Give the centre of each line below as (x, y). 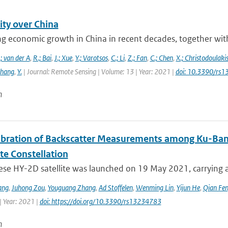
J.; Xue (63, 58)
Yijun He (188, 188)
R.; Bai (42, 58)
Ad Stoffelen (116, 188)
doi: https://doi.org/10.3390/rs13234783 (100, 201)
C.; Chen (161, 58)
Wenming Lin (154, 188)
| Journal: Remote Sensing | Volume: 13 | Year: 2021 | (98, 72)
